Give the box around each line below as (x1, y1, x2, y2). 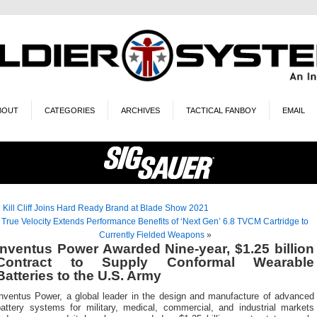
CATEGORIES (44, 105, 95, 115)
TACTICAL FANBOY (185, 105, 256, 115)
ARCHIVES (120, 105, 160, 115)
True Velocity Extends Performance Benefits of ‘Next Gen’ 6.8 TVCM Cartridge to (1, 216, 309, 226)
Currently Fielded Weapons (98, 229, 204, 240)
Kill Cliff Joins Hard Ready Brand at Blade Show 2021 (3, 202, 209, 213)
